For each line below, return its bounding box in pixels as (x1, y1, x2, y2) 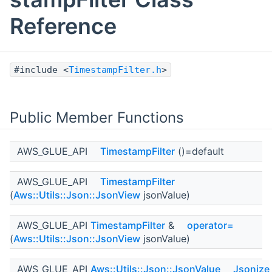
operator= (187, 219, 234, 232)
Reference (10, 13, 117, 40)
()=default (175, 145, 224, 158)
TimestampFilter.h (69, 64, 161, 76)
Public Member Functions (10, 109, 184, 127)
